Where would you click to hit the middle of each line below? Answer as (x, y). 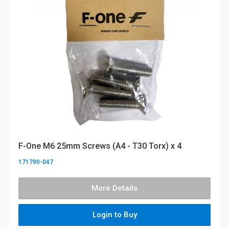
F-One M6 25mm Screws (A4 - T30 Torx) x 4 (100, 146)
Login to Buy (114, 215)
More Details (114, 188)
